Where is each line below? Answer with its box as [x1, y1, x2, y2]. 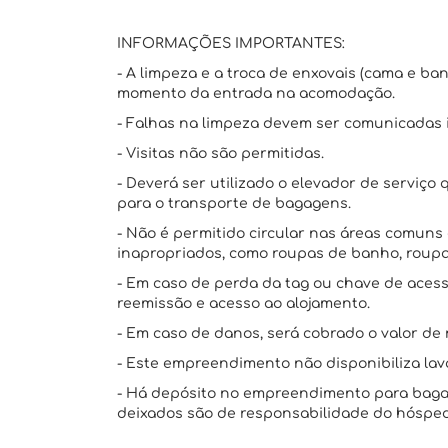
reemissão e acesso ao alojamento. [117, 296, 370, 311]
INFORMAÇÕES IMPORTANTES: [117, 36, 345, 51]
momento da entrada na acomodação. [117, 86, 395, 101]
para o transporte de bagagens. [117, 196, 351, 211]
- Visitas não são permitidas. [117, 146, 324, 161]
